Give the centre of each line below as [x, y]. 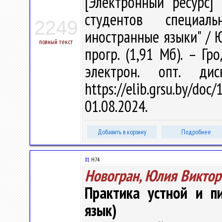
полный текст [56, 42]
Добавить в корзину [122, 132]
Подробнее [196, 132]
